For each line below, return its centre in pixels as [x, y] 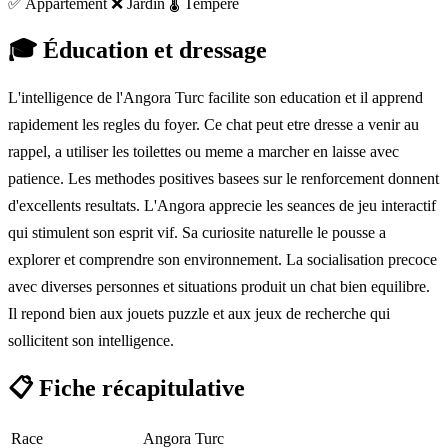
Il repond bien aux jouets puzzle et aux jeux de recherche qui [199, 314]
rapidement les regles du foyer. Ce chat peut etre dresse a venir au [213, 125]
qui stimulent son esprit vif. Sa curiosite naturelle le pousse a [197, 233]
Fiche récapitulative [139, 388]
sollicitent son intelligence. [91, 341]
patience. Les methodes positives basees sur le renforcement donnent [223, 179]
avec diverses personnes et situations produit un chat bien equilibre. [219, 287]
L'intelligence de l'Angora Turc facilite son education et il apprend [215, 98]
